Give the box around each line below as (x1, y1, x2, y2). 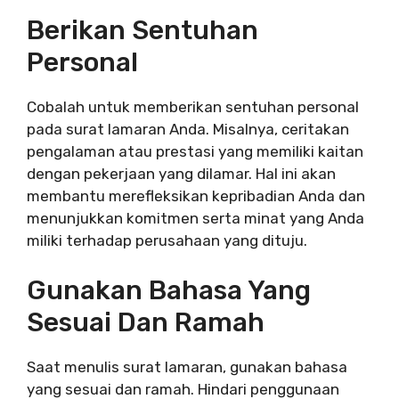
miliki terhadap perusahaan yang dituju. (27, 231, 307, 249)
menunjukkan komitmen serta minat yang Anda (27, 208, 364, 227)
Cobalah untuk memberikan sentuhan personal (27, 97, 359, 116)
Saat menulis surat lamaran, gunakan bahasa (27, 358, 347, 377)
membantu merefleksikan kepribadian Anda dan (27, 186, 365, 205)
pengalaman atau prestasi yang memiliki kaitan (27, 142, 363, 160)
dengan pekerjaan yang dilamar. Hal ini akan (27, 164, 336, 183)
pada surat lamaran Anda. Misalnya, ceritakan (27, 119, 349, 138)
